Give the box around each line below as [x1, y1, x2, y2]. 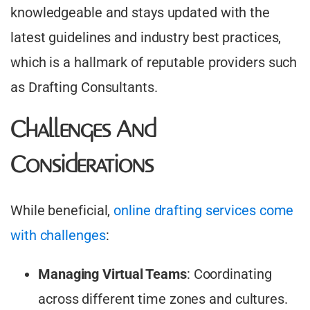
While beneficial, [10, 202, 114, 219]
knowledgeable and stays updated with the [10, 4, 270, 21]
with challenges [10, 227, 106, 244]
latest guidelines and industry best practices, [10, 29, 282, 46]
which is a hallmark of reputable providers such [10, 54, 298, 71]
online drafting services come [113, 202, 294, 219]
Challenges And [10, 118, 156, 145]
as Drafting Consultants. [10, 79, 158, 96]
